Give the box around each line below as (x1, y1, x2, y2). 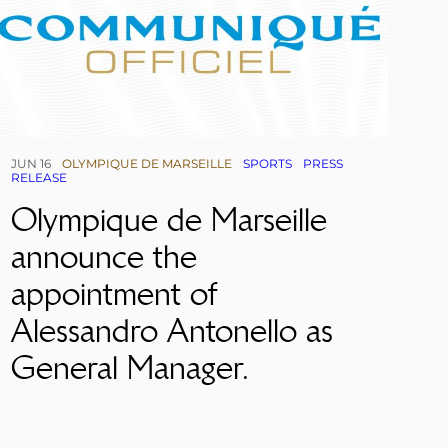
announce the (10, 236, 197, 276)
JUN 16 (10, 155, 51, 171)
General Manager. (10, 347, 250, 387)
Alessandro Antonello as (10, 310, 333, 350)
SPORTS (242, 155, 292, 171)
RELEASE (10, 169, 67, 185)
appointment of (10, 273, 218, 313)
